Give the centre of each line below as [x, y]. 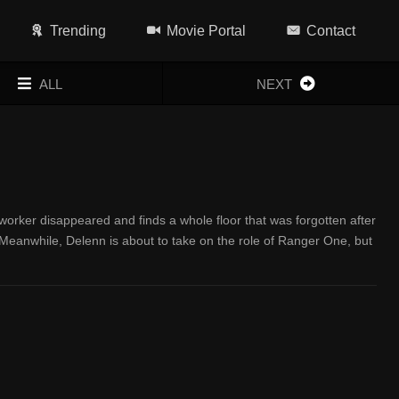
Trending [78, 31]
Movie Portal [207, 31]
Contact [331, 31]
